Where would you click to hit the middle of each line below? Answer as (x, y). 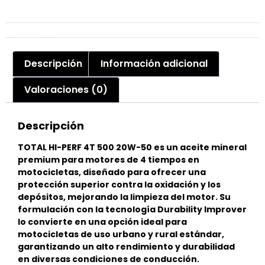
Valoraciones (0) (66, 89)
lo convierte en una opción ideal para (102, 222)
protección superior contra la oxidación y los (119, 184)
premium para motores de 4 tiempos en (109, 159)
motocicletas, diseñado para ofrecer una (112, 172)
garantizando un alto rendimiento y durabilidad (126, 246)
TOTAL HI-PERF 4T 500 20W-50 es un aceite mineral (132, 147)
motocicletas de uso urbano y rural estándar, (121, 234)
